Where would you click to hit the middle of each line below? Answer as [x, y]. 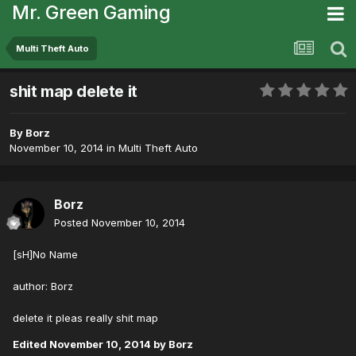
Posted [73, 223]
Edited [31, 344]
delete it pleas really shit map [85, 318]
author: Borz [43, 286]
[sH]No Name [45, 255]
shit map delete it [74, 92]
